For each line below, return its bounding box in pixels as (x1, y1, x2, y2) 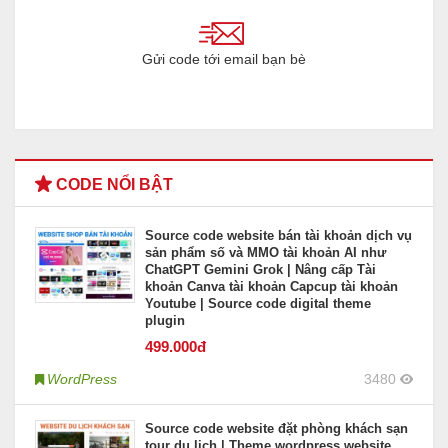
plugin (145, 313, 185, 329)
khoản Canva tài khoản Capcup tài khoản (145, 279, 398, 295)
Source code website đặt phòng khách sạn (145, 421, 408, 437)
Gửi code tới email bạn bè (142, 51, 306, 68)
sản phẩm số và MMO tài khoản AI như (145, 245, 386, 261)
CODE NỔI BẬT (52, 176, 173, 194)
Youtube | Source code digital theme (145, 296, 371, 312)
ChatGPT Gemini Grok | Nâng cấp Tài (145, 262, 376, 278)
